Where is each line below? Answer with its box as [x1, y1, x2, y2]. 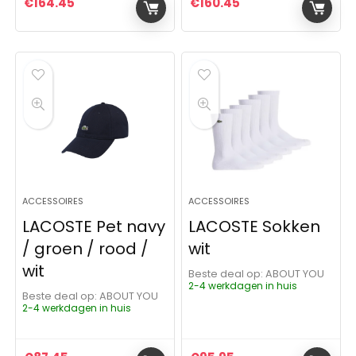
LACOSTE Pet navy [22, 215, 166, 238]
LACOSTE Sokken [188, 215, 321, 238]
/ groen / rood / [22, 238, 149, 260]
